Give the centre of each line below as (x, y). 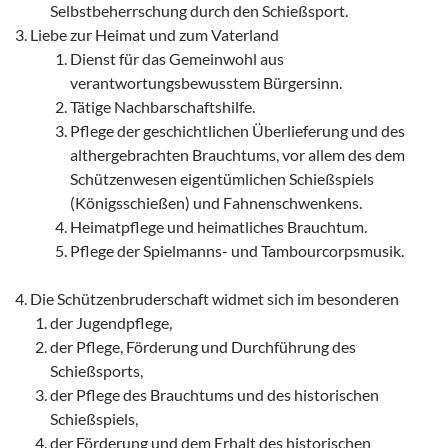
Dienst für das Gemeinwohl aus (177, 59)
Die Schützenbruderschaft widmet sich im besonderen (214, 299)
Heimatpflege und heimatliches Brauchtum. (218, 227)
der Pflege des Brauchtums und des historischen (214, 395)
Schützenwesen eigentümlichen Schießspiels (222, 179)
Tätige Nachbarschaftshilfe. (162, 107)
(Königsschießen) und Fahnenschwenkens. (216, 203)
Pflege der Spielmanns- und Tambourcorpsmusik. (237, 251)
